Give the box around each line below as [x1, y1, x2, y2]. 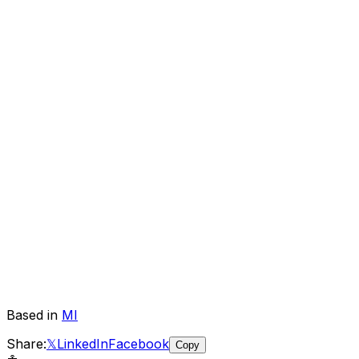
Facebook [108, 335, 169, 352]
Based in [6, 306, 62, 323]
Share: [6, 335, 46, 352]
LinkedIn [57, 335, 108, 352]
